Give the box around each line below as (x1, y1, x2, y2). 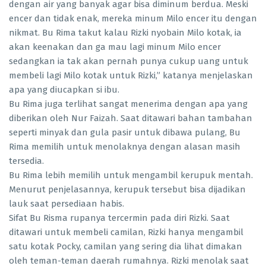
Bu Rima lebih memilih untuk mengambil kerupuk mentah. (9, 170, 253, 181)
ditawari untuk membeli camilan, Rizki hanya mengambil (9, 227, 243, 238)
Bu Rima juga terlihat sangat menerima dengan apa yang (9, 99, 248, 110)
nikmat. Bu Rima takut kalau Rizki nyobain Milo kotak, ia (9, 27, 242, 39)
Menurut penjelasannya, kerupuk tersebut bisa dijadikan (9, 184, 246, 195)
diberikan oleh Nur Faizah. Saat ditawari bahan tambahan (9, 113, 252, 124)
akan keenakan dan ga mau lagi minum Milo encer (9, 42, 221, 53)
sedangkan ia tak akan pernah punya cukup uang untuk (9, 56, 248, 67)
